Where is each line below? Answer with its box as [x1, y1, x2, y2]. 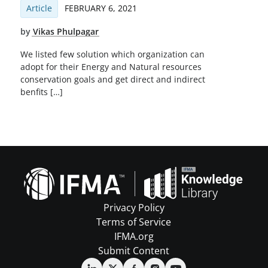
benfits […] [20, 86, 63, 98]
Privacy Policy [103, 201, 165, 215]
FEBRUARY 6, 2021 [64, 2, 137, 14]
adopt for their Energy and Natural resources [20, 61, 202, 73]
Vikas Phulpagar [32, 26, 99, 38]
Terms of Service [96, 215, 172, 229]
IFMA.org [114, 230, 154, 243]
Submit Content [98, 244, 170, 258]
